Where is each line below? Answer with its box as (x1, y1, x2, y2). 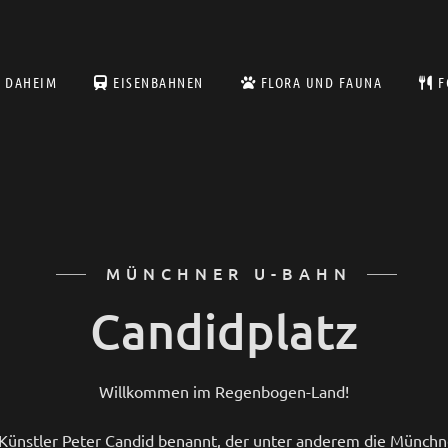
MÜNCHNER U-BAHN (105, 262, 352, 284)
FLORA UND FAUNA (256, 73, 382, 91)
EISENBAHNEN (108, 73, 204, 91)
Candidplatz (90, 301, 358, 360)
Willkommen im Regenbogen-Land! (99, 381, 349, 401)
